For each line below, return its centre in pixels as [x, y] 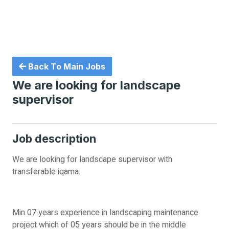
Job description [54, 139]
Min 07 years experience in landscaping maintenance [105, 213]
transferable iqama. [46, 172]
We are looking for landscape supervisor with [92, 159]
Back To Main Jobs [66, 66]
